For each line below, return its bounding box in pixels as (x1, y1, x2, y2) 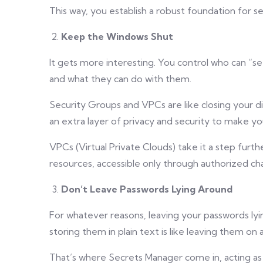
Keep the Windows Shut (61, 31, 173, 42)
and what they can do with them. (49, 73, 191, 85)
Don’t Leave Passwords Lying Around (61, 183, 232, 195)
